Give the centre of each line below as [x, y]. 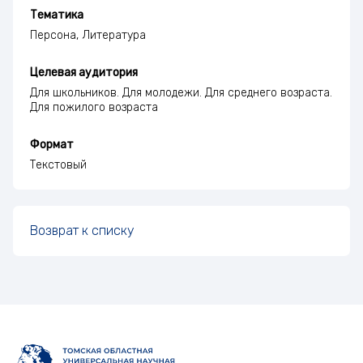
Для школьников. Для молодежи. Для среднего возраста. [181, 92]
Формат [52, 144]
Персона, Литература [88, 35]
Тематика [57, 15]
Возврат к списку [82, 230]
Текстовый [58, 164]
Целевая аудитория [84, 72]
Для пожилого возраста [94, 107]
